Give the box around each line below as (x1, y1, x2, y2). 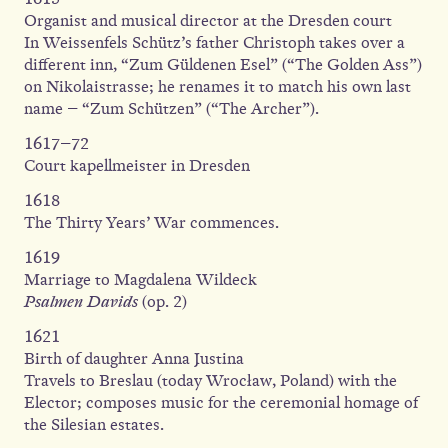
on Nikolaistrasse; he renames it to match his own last (24, 76, 411, 97)
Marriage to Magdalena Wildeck (24, 269, 261, 290)
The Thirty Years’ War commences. (24, 212, 279, 233)
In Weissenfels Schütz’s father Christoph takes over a (24, 32, 405, 53)
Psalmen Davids (24, 291, 138, 312)
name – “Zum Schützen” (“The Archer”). (24, 98, 319, 119)
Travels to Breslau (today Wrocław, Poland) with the (24, 370, 397, 391)
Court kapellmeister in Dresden (24, 155, 250, 176)
